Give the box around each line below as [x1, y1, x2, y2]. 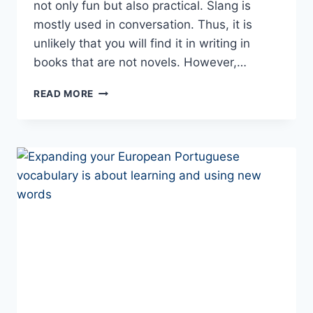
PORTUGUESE [93, 129, 163, 140]
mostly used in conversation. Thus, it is [34, 17, 252, 32]
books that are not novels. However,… [34, 55, 247, 70]
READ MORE [34, 88, 94, 100]
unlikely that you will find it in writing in [34, 36, 250, 51]
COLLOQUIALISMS [93, 173, 187, 184]
